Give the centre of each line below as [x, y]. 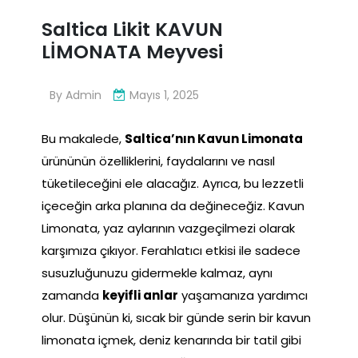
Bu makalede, [83, 138]
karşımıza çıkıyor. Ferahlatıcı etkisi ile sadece [171, 250]
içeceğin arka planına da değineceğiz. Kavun [173, 205]
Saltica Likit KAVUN [132, 30]
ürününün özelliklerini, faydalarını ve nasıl [158, 161]
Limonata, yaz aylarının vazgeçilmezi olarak [168, 228]
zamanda [72, 295]
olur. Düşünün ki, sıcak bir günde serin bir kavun [176, 317]
